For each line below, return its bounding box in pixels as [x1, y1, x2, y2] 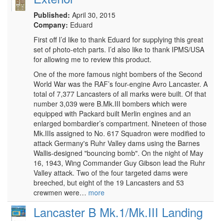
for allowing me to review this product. [34, 54, 151, 64]
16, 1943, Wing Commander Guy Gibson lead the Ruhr [34, 158, 205, 168]
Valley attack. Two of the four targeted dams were [34, 168, 188, 178]
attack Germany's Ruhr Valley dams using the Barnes [34, 138, 200, 148]
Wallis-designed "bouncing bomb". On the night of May [34, 148, 203, 158]
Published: [34, 10, 70, 20]
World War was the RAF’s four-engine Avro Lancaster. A [34, 79, 208, 89]
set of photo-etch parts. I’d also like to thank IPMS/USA [34, 44, 204, 54]
